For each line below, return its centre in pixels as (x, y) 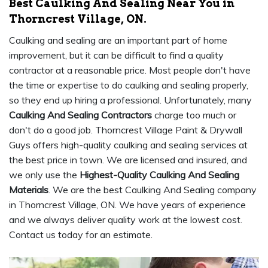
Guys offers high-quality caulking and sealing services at (128, 145)
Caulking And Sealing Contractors (80, 115)
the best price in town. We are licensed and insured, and (128, 160)
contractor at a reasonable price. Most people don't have (130, 70)
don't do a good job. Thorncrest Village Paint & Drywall (126, 130)
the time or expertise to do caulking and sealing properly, (129, 85)
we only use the (44, 175)
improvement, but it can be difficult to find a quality (116, 55)
